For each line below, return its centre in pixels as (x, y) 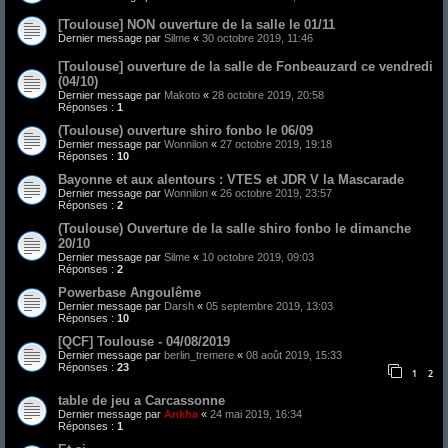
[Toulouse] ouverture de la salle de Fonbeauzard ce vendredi (245, 67)
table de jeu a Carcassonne (141, 400)
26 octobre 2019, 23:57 (276, 193)
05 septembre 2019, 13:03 (269, 306)
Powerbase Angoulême (129, 293)
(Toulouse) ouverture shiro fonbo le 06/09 (185, 131)
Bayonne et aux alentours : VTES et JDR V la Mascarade (231, 180)
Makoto (182, 95)
